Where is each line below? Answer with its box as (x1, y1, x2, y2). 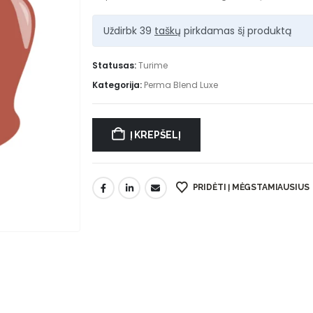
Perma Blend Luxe (144, 78, 218, 91)
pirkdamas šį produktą (181, 23, 291, 38)
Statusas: (92, 59, 138, 71)
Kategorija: (92, 78, 144, 91)
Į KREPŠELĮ (129, 129, 181, 141)
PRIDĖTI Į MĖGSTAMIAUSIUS (192, 182, 310, 192)
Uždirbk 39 (103, 23, 154, 38)
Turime (138, 59, 168, 71)
